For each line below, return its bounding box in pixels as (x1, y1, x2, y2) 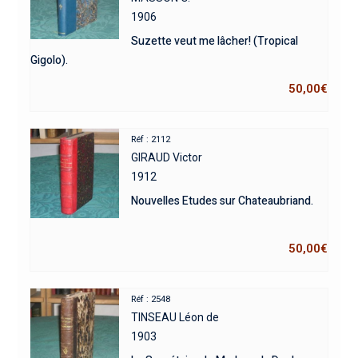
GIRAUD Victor (131, 150, 203, 164)
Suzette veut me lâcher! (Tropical (131, 32, 299, 50)
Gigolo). (30, 51, 68, 69)
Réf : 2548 (131, 293, 171, 304)
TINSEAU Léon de (131, 310, 220, 324)
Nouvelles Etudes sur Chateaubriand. (131, 192, 314, 209)
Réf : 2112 (131, 133, 171, 145)
